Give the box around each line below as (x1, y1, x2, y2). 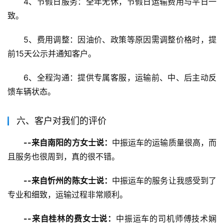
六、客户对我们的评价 (16, 115, 106, 126)
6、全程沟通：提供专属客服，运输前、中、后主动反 (23, 72, 216, 83)
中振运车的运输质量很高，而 (111, 137, 217, 148)
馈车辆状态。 (7, 86, 55, 97)
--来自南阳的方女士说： (23, 137, 112, 148)
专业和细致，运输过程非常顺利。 (7, 189, 127, 200)
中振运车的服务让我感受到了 (111, 175, 217, 186)
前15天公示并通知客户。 (7, 48, 96, 59)
